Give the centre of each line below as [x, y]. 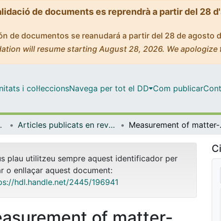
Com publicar [178, 88]
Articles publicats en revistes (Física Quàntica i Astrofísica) [112, 125]
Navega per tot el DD [109, 88]
